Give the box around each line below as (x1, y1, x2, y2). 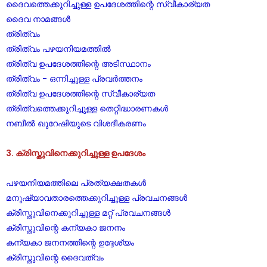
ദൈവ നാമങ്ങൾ (6, 13, 70, 25)
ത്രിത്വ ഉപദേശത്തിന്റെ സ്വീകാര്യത (6, 88, 155, 100)
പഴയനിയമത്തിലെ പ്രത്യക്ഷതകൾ (6, 177, 146, 189)
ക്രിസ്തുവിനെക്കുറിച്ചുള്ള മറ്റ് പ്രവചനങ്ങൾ (6, 207, 170, 219)
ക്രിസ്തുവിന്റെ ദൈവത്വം (6, 252, 104, 263)
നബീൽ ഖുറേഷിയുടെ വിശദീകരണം (6, 117, 146, 129)
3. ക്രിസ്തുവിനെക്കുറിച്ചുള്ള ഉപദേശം (6, 147, 145, 159)
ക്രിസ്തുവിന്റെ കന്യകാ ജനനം (6, 222, 125, 234)
